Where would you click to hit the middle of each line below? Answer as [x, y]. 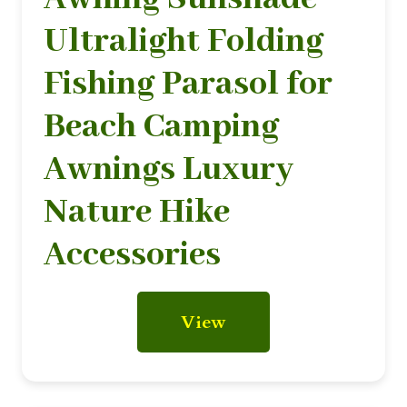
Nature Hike [137, 212]
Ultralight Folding [184, 41]
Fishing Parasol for [188, 84]
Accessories [132, 255]
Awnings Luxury [169, 169]
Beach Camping [161, 127]
